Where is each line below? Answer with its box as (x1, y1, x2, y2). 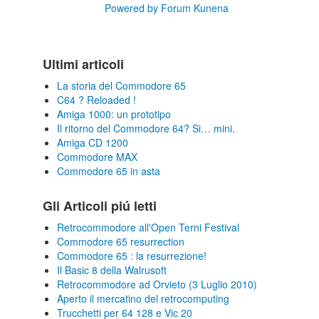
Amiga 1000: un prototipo (57, 107, 171, 121)
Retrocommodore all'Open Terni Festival (57, 220, 239, 234)
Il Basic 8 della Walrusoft (57, 263, 167, 277)
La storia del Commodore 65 (57, 78, 186, 93)
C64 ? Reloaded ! (57, 93, 136, 107)
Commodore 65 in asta (57, 164, 160, 178)
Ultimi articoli (43, 55, 124, 73)
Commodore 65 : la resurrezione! (57, 249, 206, 263)
